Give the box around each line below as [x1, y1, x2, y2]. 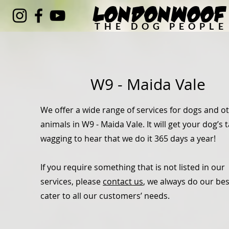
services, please [40, 176, 103, 187]
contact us [103, 176, 144, 187]
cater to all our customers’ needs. [40, 190, 170, 201]
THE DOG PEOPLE [95, 20, 227, 32]
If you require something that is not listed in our [40, 162, 225, 173]
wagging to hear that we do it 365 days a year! [40, 133, 216, 144]
